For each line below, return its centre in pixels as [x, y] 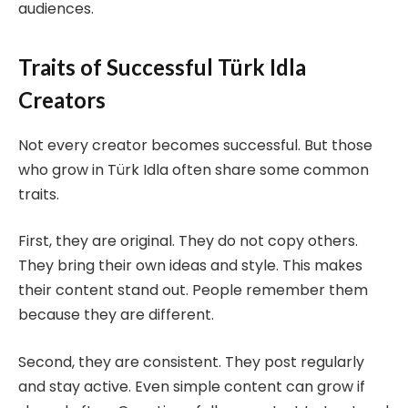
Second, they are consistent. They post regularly [191, 362]
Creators [62, 99]
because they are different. [116, 315]
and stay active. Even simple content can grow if [192, 386]
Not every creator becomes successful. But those [195, 145]
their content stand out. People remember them [193, 291]
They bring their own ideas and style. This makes [190, 266]
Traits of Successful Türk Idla [162, 66]
